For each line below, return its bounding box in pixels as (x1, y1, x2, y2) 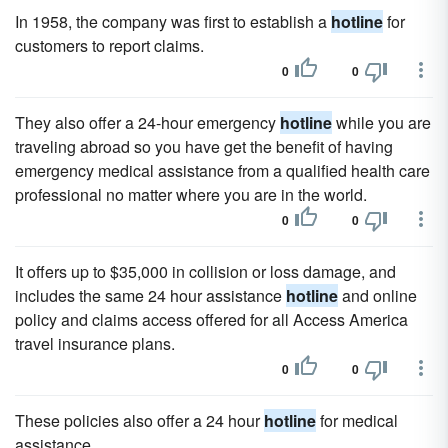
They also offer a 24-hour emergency (15, 111, 280, 134)
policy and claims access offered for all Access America (15, 308, 408, 331)
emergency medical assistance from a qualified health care (15, 159, 430, 182)
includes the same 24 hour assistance (15, 284, 286, 307)
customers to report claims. (15, 34, 204, 57)
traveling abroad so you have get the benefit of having (15, 135, 393, 158)
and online (338, 284, 417, 307)
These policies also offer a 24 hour (15, 409, 264, 432)
